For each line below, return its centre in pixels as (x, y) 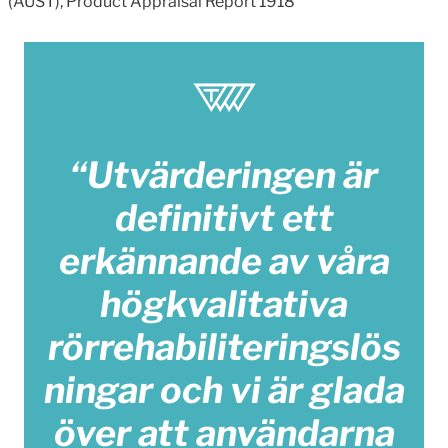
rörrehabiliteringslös (224, 346)
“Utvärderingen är (224, 174)
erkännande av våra (224, 260)
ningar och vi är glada (224, 389)
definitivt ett (224, 217)
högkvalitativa (224, 303)
